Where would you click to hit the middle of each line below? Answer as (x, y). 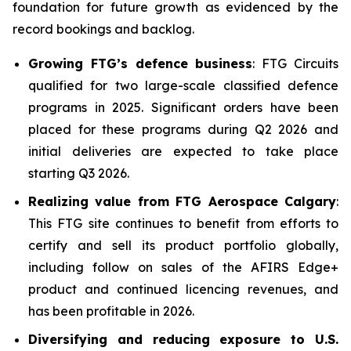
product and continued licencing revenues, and (183, 289)
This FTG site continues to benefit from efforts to (183, 223)
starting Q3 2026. (79, 173)
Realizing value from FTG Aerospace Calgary (182, 201)
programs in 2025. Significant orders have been (183, 107)
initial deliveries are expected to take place (183, 151)
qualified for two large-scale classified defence (183, 85)
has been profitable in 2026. (111, 311)
